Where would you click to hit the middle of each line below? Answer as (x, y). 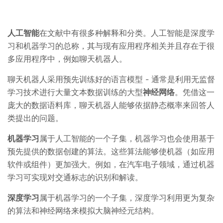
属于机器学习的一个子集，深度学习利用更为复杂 (127, 197)
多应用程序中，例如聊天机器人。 (67, 58)
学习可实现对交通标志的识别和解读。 (75, 177)
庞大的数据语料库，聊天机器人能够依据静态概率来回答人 (111, 105)
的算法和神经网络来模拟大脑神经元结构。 (83, 210)
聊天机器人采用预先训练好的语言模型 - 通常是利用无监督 (111, 79)
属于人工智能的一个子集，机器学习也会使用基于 (127, 138)
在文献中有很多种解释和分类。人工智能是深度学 (127, 33)
